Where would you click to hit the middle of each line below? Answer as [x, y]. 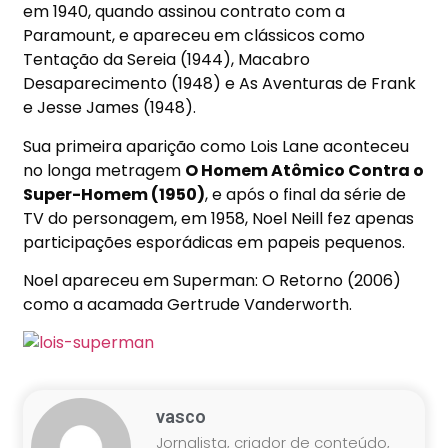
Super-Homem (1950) [114, 194]
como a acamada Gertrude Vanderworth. [188, 305]
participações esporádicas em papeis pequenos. [214, 242]
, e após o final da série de [306, 194]
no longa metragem [104, 170]
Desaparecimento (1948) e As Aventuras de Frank [220, 84]
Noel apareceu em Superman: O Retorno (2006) [212, 281]
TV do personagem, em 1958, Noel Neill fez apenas [219, 218]
